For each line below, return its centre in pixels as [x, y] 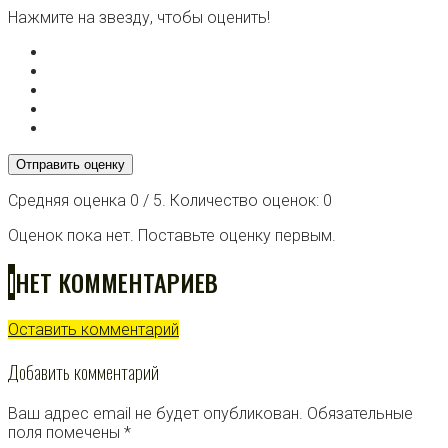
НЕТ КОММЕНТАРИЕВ [116, 282]
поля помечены [66, 432]
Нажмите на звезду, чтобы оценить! [139, 17]
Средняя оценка [69, 200]
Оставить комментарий [93, 330]
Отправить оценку [70, 164]
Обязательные [360, 413]
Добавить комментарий [83, 372]
